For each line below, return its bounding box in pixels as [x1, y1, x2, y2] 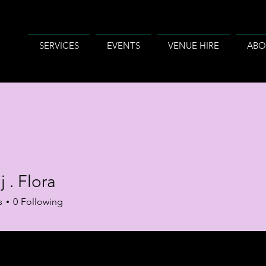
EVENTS [106, 40, 140, 51]
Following [21, 196, 63, 207]
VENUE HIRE [167, 40, 219, 51]
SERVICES [39, 40, 79, 51]
